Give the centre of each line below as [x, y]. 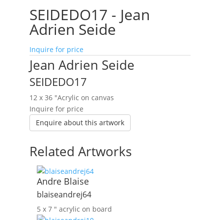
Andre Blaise [63, 181]
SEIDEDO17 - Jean [89, 14]
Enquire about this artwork [80, 123]
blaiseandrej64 [64, 194]
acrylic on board [85, 209]
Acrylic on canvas [85, 97]
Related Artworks [80, 151]
